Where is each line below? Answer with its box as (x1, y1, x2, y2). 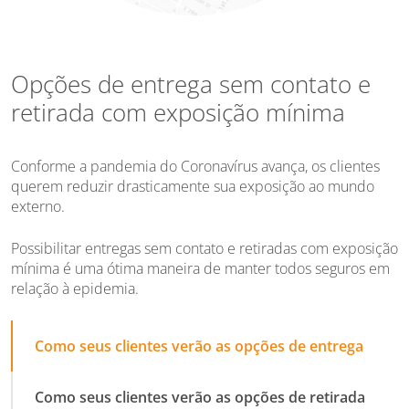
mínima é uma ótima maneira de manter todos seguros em (11, 258, 390, 279)
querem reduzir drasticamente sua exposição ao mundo (11, 176, 374, 197)
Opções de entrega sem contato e (11, 68, 371, 101)
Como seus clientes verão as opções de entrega (35, 336, 363, 357)
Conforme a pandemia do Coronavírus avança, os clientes (11, 156, 380, 177)
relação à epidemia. (11, 278, 139, 299)
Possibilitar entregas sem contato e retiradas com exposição (11, 238, 398, 259)
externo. (11, 196, 65, 217)
